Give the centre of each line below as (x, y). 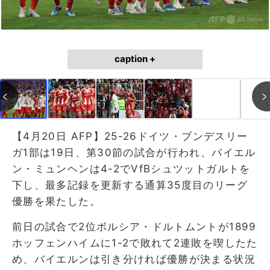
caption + (135, 59)
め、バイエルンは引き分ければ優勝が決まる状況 (134, 259)
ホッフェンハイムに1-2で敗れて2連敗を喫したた (135, 243)
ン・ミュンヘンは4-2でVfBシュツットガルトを (131, 168)
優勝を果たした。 (56, 201)
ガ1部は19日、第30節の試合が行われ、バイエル (134, 152)
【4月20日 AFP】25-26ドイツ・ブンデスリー (130, 136)
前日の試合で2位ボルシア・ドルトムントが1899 (134, 226)
